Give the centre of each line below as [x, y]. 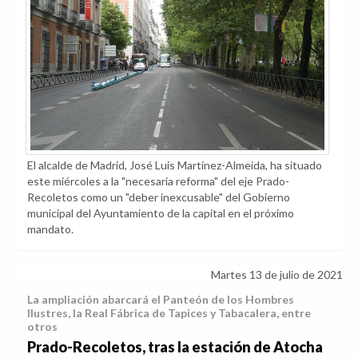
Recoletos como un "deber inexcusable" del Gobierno [159, 197]
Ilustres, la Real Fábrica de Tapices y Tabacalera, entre [169, 313]
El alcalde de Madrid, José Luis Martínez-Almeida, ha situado [175, 165]
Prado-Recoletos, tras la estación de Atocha [175, 347]
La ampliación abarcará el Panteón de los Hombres [161, 300]
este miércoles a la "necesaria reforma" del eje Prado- [158, 181]
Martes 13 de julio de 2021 [277, 275]
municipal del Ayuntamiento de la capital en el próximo [161, 213]
